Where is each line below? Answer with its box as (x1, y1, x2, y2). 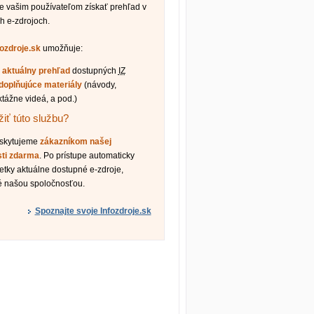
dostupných (69, 66, 118, 76)
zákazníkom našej (40, 137, 112, 147)
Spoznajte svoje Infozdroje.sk (34, 205, 151, 216)
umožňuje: (41, 43, 83, 53)
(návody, (81, 80, 116, 90)
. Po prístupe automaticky (39, 151, 135, 161)
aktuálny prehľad (1, 66, 70, 76)
